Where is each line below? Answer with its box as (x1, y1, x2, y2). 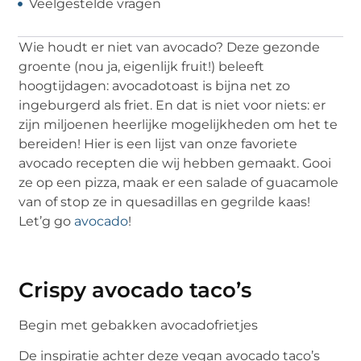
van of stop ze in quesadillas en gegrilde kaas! (19, 193, 311, 210)
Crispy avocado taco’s (19, 276, 252, 303)
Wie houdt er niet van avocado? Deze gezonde (19, 39, 321, 55)
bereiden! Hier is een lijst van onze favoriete (19, 135, 298, 151)
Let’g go (19, 213, 75, 229)
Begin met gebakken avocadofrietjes (19, 317, 259, 333)
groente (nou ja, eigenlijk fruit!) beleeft (19, 58, 265, 74)
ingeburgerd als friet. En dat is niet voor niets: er (19, 97, 326, 113)
